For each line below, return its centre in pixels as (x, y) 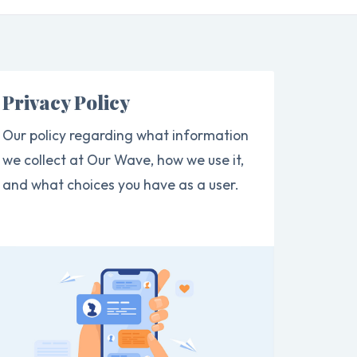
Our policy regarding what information (125, 135)
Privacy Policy (66, 102)
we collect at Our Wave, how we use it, (123, 160)
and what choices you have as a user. (120, 184)
